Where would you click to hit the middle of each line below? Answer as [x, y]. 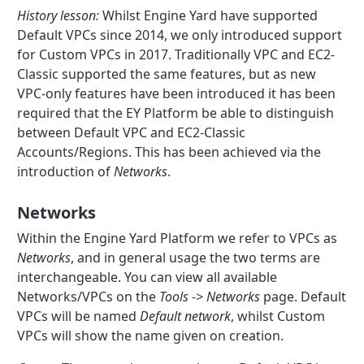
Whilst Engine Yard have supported [209, 15]
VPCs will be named [79, 316]
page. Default [303, 296]
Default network [186, 316]
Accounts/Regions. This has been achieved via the [169, 152]
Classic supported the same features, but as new [167, 74]
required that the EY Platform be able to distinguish [176, 113]
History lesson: [58, 15]
